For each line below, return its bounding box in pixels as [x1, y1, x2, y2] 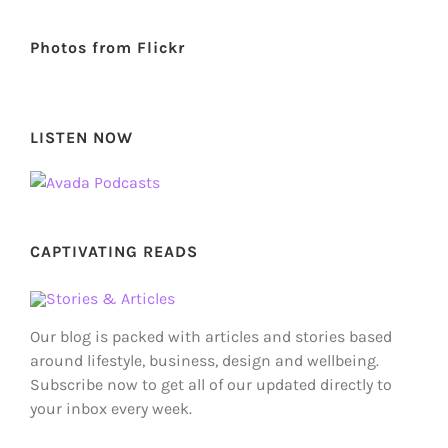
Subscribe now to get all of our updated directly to [30, 375, 392, 395]
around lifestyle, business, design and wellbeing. [30, 351, 379, 371]
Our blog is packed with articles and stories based [30, 327, 392, 347]
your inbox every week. [30, 399, 192, 419]
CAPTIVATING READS [30, 242, 198, 262]
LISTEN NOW [30, 127, 133, 147]
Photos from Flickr [30, 37, 185, 57]
